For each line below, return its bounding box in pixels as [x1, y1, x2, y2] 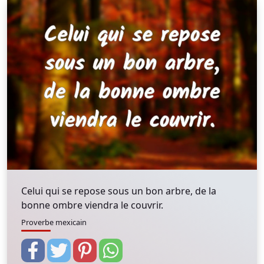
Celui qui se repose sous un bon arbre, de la [21, 184, 216, 197]
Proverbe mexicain [21, 217, 87, 227]
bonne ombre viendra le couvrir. [21, 199, 163, 212]
